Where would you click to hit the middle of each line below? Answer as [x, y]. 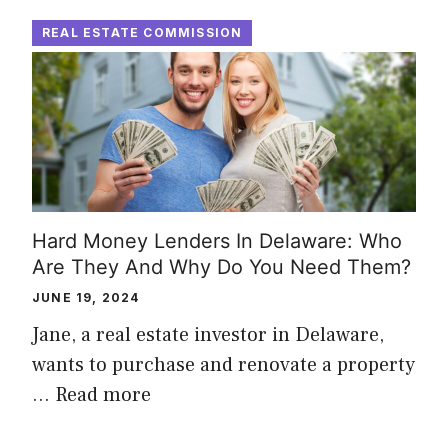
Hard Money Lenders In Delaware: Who [217, 240]
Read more [103, 394]
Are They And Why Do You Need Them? [221, 266]
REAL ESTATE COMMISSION [142, 32]
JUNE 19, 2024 [86, 297]
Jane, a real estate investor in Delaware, [208, 334]
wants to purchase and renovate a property [223, 364]
